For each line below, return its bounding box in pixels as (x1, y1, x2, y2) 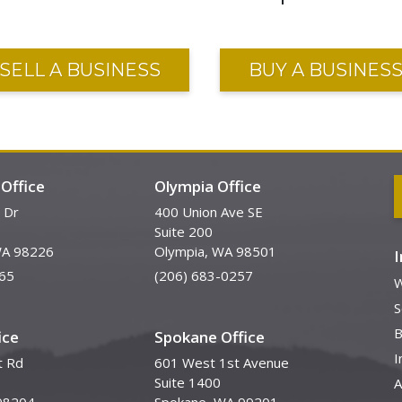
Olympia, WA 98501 (154, 242, 277, 261)
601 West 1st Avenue (154, 354, 290, 372)
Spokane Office (154, 327, 266, 348)
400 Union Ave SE (154, 203, 264, 222)
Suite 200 (154, 223, 214, 241)
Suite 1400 (154, 373, 222, 392)
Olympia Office (154, 176, 262, 197)
